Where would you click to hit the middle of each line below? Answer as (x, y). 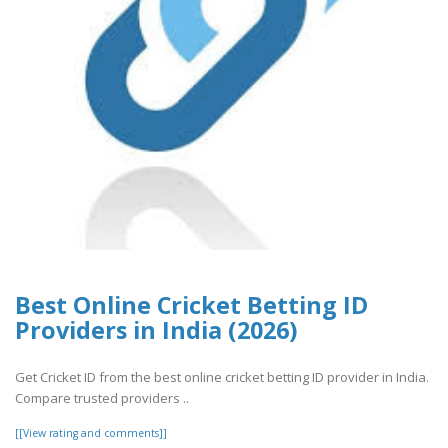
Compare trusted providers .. (102, 397)
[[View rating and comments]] (91, 432)
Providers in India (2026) (156, 330)
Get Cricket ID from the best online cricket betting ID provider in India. (222, 376)
